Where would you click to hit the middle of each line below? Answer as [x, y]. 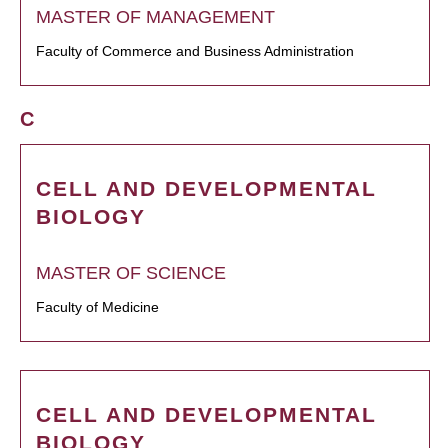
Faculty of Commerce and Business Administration [195, 51]
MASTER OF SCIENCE [131, 273]
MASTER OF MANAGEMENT [155, 17]
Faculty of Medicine [97, 307]
